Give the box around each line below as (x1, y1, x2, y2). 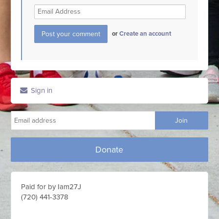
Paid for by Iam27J (21, 182, 82, 191)
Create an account (119, 29, 172, 38)
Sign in (29, 86, 53, 95)
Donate (95, 144, 124, 155)
